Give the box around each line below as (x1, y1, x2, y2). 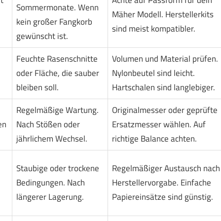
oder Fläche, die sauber (16, 66, 99, 79)
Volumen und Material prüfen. (111, 52, 218, 65)
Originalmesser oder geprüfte (111, 103, 218, 116)
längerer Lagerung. (16, 190, 84, 203)
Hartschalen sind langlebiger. (111, 80, 215, 94)
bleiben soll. (16, 80, 59, 94)
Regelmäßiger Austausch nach (111, 161, 220, 175)
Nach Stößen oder (16, 117, 80, 131)
